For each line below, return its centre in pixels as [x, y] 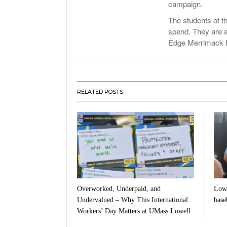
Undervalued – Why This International [133, 200]
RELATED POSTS [100, 92]
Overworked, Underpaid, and [119, 188]
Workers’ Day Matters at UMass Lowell [134, 211]
